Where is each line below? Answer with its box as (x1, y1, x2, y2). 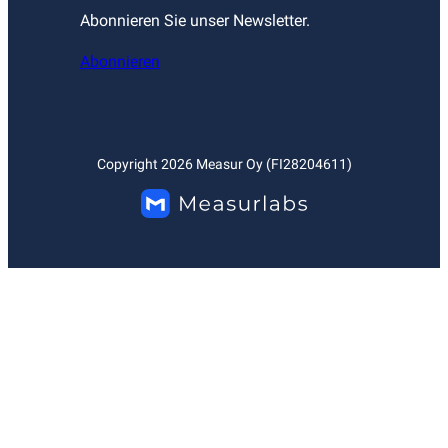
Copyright (96, 156, 161, 172)
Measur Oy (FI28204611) (192, 156, 352, 172)
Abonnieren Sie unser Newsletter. (80, 11, 310, 30)
